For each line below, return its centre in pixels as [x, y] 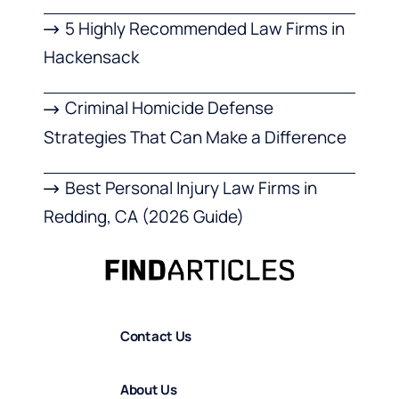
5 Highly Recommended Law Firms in [205, 29]
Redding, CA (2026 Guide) [144, 217]
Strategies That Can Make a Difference [195, 137]
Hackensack [91, 57]
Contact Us [156, 336]
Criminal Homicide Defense [170, 108]
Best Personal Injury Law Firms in [191, 187]
